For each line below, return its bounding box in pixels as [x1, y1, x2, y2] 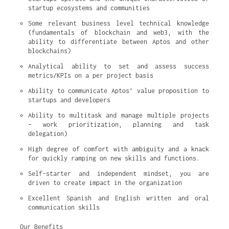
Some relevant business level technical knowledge [28, 19, 209, 27]
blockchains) [28, 47, 71, 55]
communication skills [28, 203, 100, 211]
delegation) [28, 130, 67, 138]
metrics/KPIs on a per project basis [28, 72, 153, 79]
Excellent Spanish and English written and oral [28, 194, 209, 202]
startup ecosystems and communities [28, 4, 150, 12]
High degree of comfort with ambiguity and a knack [28, 145, 209, 153]
